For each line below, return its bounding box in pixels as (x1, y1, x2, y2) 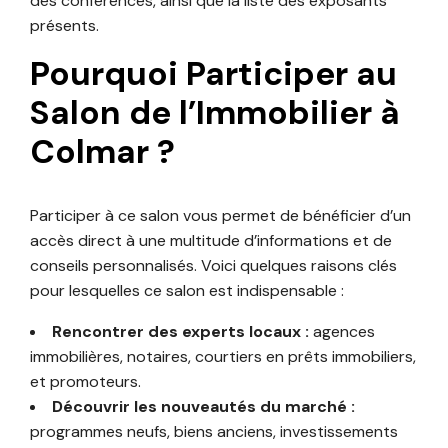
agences (309, 320, 375, 342)
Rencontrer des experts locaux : (52, 320, 309, 342)
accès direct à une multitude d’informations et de (30, 229, 392, 251)
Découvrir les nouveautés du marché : (52, 395, 355, 417)
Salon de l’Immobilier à (30, 90, 400, 134)
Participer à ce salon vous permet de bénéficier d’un (30, 204, 411, 226)
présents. (30, 14, 99, 36)
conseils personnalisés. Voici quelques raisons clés (30, 254, 397, 276)
